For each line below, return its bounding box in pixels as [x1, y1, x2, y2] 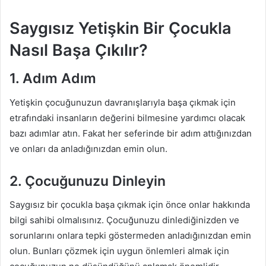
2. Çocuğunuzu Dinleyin [9, 172, 166, 189]
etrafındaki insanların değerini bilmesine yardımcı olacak [9, 112, 245, 123]
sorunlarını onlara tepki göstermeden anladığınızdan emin [9, 230, 251, 241]
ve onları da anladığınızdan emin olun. [9, 142, 167, 154]
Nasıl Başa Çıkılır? [9, 40, 148, 60]
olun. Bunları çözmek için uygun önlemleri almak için [9, 245, 229, 256]
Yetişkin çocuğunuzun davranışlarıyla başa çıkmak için [9, 96, 236, 108]
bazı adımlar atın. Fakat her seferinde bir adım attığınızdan [9, 127, 252, 139]
